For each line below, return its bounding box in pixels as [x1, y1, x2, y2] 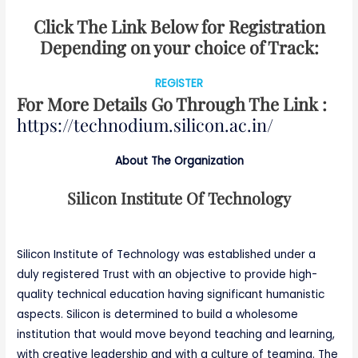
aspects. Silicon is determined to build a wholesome [17, 307, 299, 323]
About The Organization [114, 153, 244, 169]
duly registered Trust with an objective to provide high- [17, 267, 318, 283]
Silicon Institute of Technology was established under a [17, 247, 316, 263]
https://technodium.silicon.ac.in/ [17, 112, 274, 136]
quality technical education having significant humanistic [17, 287, 325, 303]
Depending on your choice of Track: [39, 34, 319, 58]
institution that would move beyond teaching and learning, [17, 327, 336, 343]
